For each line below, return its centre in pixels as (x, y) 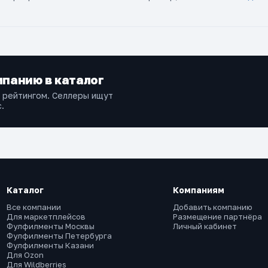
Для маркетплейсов (46, 217)
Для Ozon (25, 255)
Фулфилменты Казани (50, 245)
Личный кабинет (205, 226)
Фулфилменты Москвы (50, 226)
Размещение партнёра (218, 217)
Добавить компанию (213, 207)
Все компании (33, 207)
